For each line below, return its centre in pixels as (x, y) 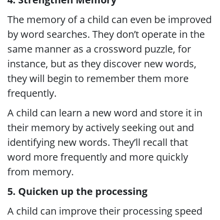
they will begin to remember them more (98, 78)
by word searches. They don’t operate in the (106, 34)
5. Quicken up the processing (77, 191)
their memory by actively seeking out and (101, 127)
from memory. (41, 172)
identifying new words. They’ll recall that (98, 142)
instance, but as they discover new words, (102, 64)
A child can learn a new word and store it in (105, 113)
